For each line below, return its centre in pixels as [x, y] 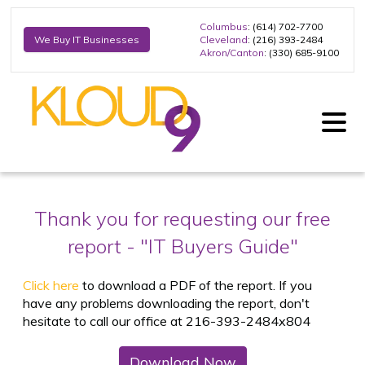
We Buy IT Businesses [87, 40]
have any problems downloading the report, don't [166, 303]
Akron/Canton [232, 52]
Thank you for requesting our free [182, 218]
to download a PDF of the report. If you [196, 285]
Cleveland [224, 39]
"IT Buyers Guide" [219, 246]
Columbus [224, 26]
